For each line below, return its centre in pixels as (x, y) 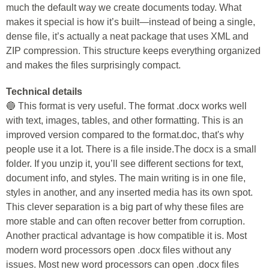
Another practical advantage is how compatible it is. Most (126, 236)
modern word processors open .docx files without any (119, 250)
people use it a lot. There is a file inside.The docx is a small (131, 149)
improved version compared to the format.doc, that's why (125, 135)
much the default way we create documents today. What (124, 8)
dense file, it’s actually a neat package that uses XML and (127, 36)
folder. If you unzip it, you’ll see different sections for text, (125, 164)
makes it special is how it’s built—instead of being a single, (131, 22)
